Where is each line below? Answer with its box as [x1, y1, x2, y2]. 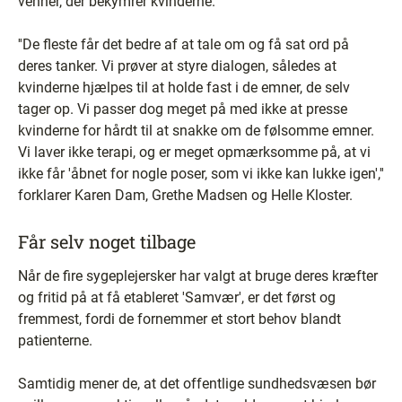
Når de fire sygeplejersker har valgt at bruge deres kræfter [18, 267, 378, 284]
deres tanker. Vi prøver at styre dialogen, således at [18, 57, 336, 74]
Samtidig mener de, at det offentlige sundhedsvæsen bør [18, 375, 376, 392]
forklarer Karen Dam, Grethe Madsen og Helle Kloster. [18, 187, 353, 204]
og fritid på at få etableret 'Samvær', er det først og [18, 289, 336, 306]
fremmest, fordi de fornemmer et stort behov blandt [18, 310, 341, 328]
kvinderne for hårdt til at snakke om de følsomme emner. [18, 122, 374, 139]
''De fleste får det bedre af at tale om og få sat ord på [18, 36, 349, 53]
